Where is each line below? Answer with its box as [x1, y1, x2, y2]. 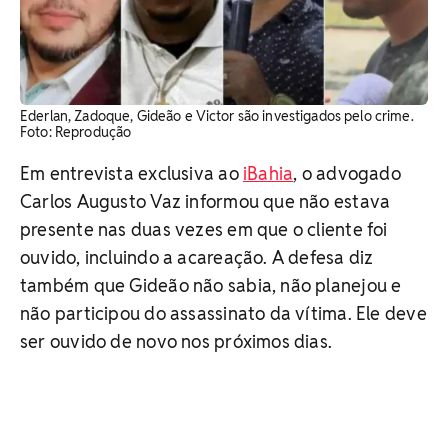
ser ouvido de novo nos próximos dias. [20, 329, 333, 353]
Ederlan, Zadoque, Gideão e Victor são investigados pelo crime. [20, 106, 414, 125]
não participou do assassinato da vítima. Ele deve [20, 301, 427, 325]
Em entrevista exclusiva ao [20, 161, 243, 185]
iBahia [242, 161, 294, 185]
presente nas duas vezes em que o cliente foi [20, 217, 388, 241]
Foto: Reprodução [20, 122, 132, 141]
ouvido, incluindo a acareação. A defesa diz [20, 245, 374, 269]
